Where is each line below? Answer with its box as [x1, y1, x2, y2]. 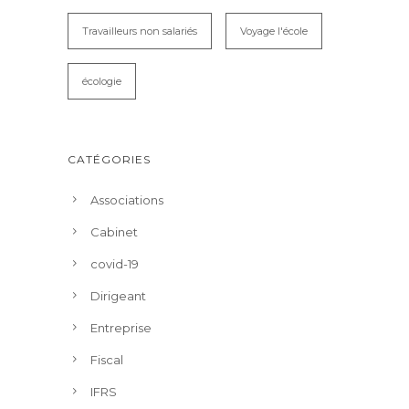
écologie [82, 75, 121, 88]
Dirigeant [90, 288, 146, 303]
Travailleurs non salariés [82, 25, 197, 37]
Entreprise [90, 320, 152, 335]
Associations [90, 193, 163, 207]
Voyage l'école [240, 25, 308, 37]
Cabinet [90, 225, 138, 239]
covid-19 [90, 257, 139, 271]
